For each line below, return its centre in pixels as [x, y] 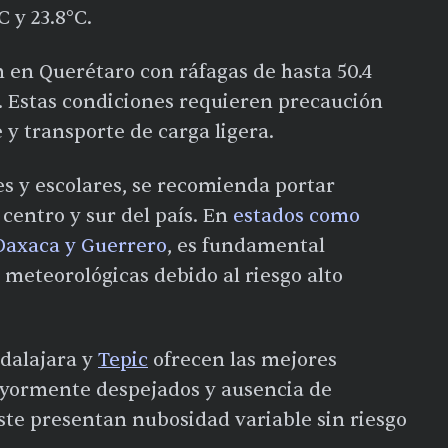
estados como [296, 215]
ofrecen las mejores [242, 359]
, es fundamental [246, 245]
